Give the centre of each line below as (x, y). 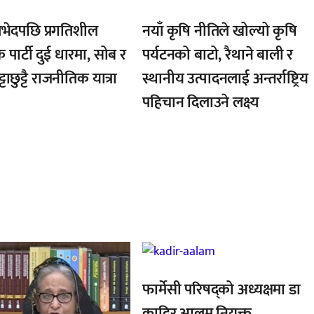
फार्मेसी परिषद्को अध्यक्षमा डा (221, 289)
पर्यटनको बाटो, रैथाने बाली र (218, 55)
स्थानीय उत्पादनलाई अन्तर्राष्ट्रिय (225, 79)
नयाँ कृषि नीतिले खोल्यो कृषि (220, 32)
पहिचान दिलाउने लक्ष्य (201, 103)
